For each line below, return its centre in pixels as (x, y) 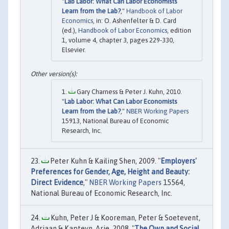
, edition (179, 31)
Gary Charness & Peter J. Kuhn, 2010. (129, 92)
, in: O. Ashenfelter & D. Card (135, 21)
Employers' (179, 161)
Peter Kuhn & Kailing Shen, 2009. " (105, 161)
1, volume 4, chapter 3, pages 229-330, (118, 40)
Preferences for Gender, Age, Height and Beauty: (110, 172)
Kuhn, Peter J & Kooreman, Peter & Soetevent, (125, 218)
